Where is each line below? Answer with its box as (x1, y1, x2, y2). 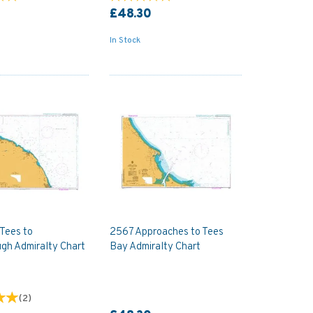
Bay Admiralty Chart (109, 240, 201, 254)
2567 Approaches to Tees (109, 225, 224, 239)
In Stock (109, 34, 140, 46)
